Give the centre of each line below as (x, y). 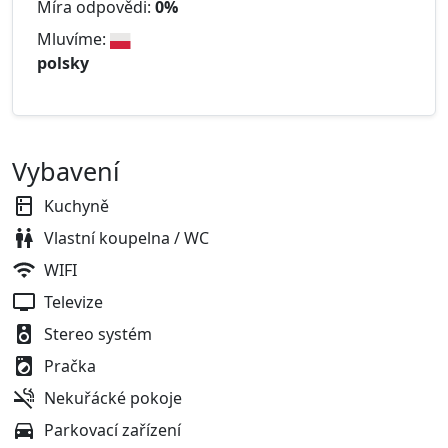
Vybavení (66, 171)
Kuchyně (76, 206)
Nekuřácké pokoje (113, 398)
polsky (63, 63)
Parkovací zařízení (112, 430)
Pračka (70, 366)
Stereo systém (98, 334)
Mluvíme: (73, 39)
